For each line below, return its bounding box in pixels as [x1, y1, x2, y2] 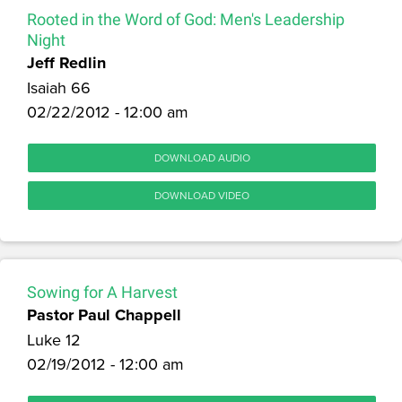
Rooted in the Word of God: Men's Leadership [27, 9, 345, 29]
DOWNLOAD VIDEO [154, 187, 249, 203]
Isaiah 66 [27, 75, 91, 99]
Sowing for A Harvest [27, 282, 178, 301]
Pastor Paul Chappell [27, 302, 181, 327]
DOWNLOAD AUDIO [153, 149, 250, 165]
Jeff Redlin [27, 50, 106, 74]
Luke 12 [27, 328, 81, 351]
